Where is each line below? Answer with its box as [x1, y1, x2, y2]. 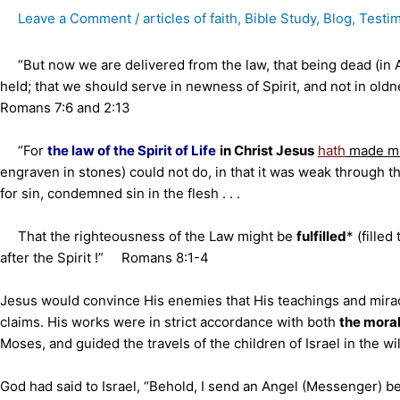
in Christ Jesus [220, 142, 314, 159]
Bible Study [245, 10, 316, 27]
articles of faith [143, 10, 237, 27]
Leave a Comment [18, 10, 131, 27]
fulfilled [296, 228, 346, 245]
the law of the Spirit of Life [47, 142, 216, 159]
